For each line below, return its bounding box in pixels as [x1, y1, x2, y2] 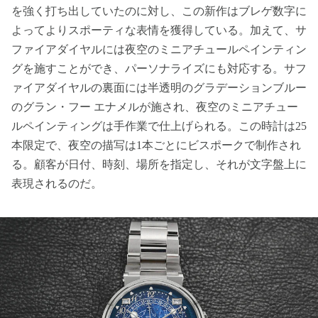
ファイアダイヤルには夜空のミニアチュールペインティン [11, 43, 307, 56]
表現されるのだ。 [11, 177, 102, 190]
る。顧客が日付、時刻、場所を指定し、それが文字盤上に [11, 158, 307, 171]
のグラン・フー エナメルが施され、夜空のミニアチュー [11, 101, 298, 114]
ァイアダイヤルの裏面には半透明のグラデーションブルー [11, 82, 307, 94]
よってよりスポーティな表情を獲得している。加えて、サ [11, 24, 307, 37]
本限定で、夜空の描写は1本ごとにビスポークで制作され [11, 139, 301, 152]
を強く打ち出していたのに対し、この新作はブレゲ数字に [11, 5, 307, 18]
